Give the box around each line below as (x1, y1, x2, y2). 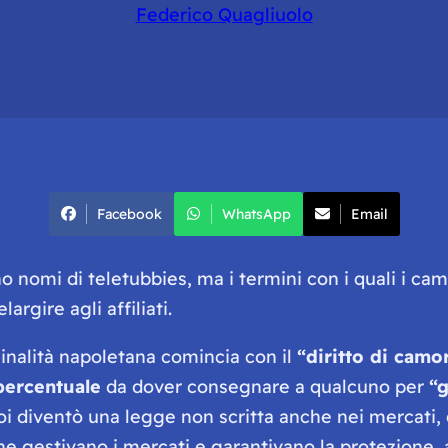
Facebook (96, 204, 162, 223)
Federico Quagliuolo (135, 2, 313, 26)
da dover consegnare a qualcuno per (100, 374, 429, 398)
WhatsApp (221, 204, 291, 223)
